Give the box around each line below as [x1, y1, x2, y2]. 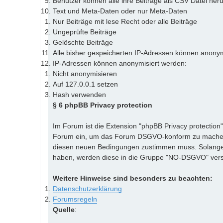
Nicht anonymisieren [53, 69, 117, 78]
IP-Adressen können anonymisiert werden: [53, 59, 187, 67]
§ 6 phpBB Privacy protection [53, 101, 152, 109]
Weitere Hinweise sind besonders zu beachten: [53, 174, 213, 182]
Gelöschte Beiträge [53, 38, 113, 46]
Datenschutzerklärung [53, 184, 122, 193]
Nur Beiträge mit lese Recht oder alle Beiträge [53, 17, 197, 25]
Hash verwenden [53, 90, 106, 99]
